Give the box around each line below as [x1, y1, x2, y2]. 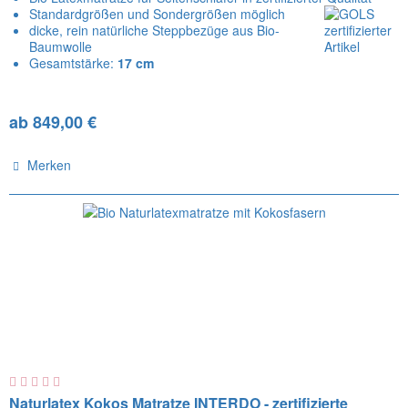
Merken [27, 155, 72, 174]
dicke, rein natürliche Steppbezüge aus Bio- [29, 20, 280, 39]
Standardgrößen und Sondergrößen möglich [29, 4, 286, 23]
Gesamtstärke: [29, 53, 118, 72]
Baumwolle [29, 36, 93, 56]
